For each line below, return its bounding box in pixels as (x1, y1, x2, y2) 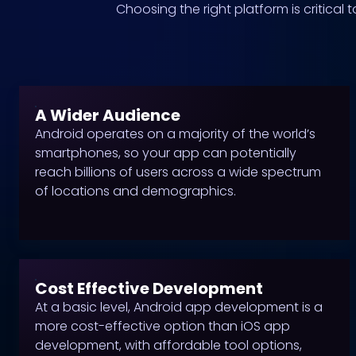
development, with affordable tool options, (35, 336, 302, 354)
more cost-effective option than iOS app (35, 317, 290, 335)
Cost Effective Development (35, 277, 263, 300)
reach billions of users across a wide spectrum (35, 163, 321, 181)
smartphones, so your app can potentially (35, 144, 296, 162)
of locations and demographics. (35, 182, 236, 200)
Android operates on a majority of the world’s (35, 125, 315, 143)
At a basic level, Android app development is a (35, 298, 323, 316)
